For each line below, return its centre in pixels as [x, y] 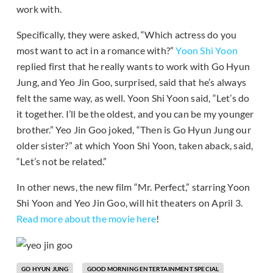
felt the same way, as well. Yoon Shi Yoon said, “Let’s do [133, 98]
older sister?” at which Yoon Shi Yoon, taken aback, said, [135, 146]
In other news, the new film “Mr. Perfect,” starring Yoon [133, 187]
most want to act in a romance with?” [96, 51]
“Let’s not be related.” [62, 161]
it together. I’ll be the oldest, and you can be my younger [135, 114]
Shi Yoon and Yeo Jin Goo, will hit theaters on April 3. [130, 203]
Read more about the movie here [86, 219]
